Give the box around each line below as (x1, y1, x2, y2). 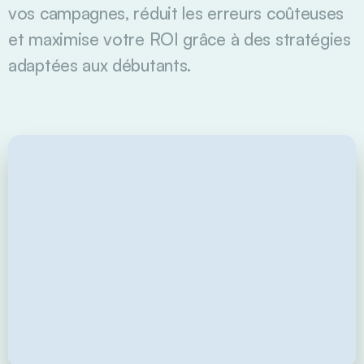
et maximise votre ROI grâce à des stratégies (8, 28, 351, 50)
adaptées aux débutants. (8, 54, 192, 76)
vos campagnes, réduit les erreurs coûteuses (8, 2, 344, 24)
